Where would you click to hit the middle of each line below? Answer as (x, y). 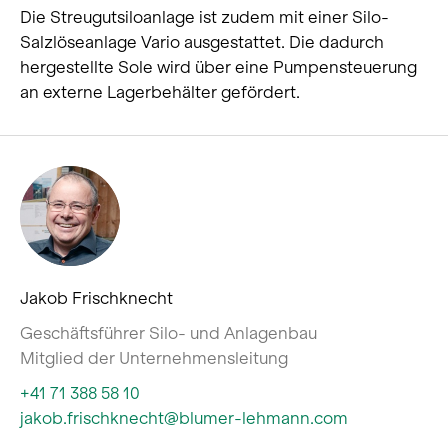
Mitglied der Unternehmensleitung (154, 357)
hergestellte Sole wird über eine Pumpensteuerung (218, 66)
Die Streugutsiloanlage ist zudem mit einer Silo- (204, 16)
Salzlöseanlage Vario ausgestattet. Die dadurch (202, 41)
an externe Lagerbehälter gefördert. (160, 91)
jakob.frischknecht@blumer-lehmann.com (184, 417)
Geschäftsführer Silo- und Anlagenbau (168, 332)
